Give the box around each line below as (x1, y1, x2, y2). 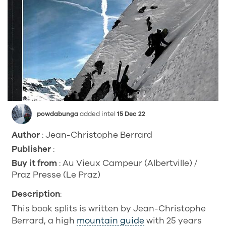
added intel (78, 109, 118, 119)
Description (12, 188, 61, 200)
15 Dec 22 (117, 109, 146, 119)
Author (12, 129, 40, 141)
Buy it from (12, 157, 58, 169)
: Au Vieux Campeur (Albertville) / (57, 157, 198, 169)
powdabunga (37, 109, 79, 119)
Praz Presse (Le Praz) (12, 169, 101, 181)
